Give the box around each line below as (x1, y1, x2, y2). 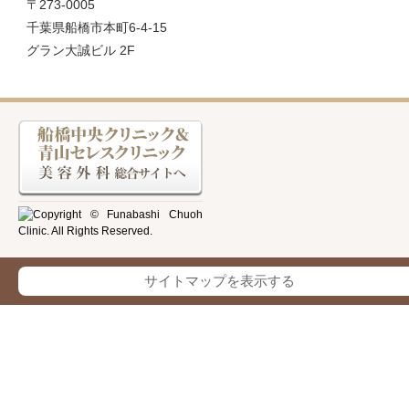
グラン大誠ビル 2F (26, 43, 136, 58)
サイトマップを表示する (143, 273, 295, 289)
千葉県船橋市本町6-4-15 (26, 20, 168, 36)
